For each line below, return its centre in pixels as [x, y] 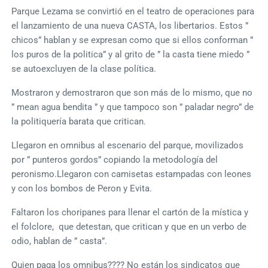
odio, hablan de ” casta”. [60, 241]
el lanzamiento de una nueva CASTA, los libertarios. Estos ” [130, 25]
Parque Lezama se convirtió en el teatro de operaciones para [133, 11]
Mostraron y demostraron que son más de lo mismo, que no [132, 92]
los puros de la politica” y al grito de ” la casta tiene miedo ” [131, 54]
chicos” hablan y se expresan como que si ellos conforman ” [133, 40]
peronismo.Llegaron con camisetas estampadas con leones [132, 174]
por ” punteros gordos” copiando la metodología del [115, 159]
